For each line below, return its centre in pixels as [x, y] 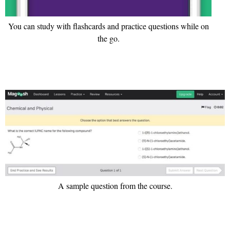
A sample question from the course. [115, 186]
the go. [108, 39]
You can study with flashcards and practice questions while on [108, 26]
